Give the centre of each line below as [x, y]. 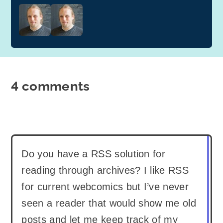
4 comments [51, 86]
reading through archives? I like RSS [105, 170]
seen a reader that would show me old [109, 203]
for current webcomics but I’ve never [105, 186]
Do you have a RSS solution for [94, 154]
